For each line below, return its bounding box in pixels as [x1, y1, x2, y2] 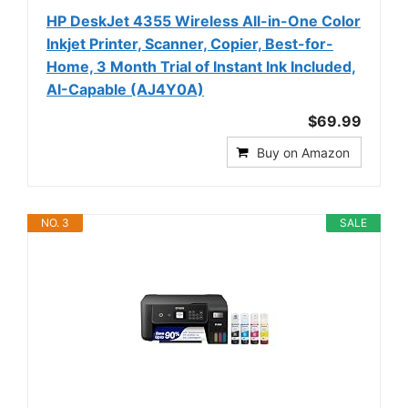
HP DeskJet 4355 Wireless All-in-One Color [46, 11, 361, 30]
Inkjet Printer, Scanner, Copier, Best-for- [46, 34, 333, 53]
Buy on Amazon [257, 144, 350, 160]
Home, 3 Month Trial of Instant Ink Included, [46, 56, 356, 76]
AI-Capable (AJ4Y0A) [46, 79, 204, 98]
